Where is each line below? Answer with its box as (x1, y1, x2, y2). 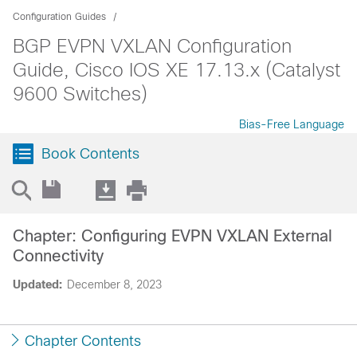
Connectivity (13, 247, 104, 265)
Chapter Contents (25, 333, 141, 349)
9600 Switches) (13, 83, 147, 104)
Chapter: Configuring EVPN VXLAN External (13, 227, 332, 245)
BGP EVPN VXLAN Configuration (13, 35, 292, 57)
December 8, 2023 (67, 278, 162, 291)
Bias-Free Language (239, 118, 344, 131)
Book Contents (41, 146, 139, 162)
